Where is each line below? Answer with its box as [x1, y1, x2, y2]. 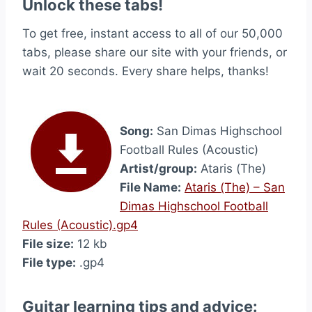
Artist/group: [120, 162, 197, 175]
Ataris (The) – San [185, 180, 285, 194]
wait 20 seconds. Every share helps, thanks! [22, 64, 269, 78]
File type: [22, 256, 76, 270]
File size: [22, 237, 74, 251]
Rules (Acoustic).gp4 [22, 218, 138, 232]
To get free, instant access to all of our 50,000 [22, 26, 283, 40]
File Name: [120, 180, 181, 194]
